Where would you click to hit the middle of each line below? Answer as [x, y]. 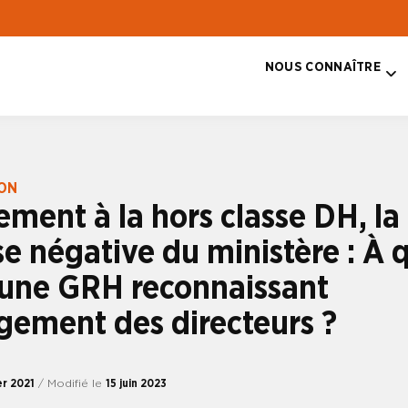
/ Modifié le [72, 383]
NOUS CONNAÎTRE [322, 66]
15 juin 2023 [136, 383]
